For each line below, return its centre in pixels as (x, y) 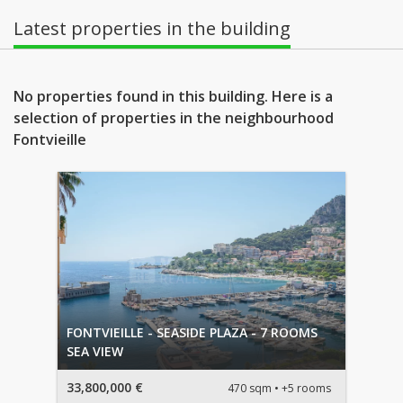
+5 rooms (306, 388)
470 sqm (250, 388)
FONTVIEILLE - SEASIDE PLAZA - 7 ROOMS (192, 333)
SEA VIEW (95, 352)
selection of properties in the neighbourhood (174, 118)
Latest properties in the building (152, 29)
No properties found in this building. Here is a (173, 97)
